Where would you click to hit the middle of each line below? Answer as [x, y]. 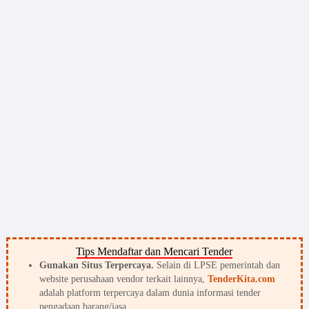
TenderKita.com [241, 279]
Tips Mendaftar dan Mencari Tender [154, 251]
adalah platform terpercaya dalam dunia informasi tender [150, 293]
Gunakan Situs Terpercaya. [96, 266]
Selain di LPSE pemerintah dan [217, 266]
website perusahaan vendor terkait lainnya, [123, 279]
